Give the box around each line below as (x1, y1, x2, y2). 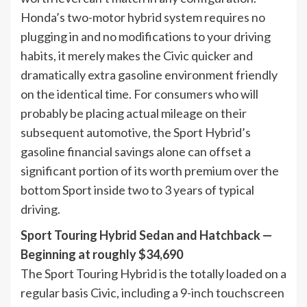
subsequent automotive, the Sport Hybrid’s (21, 124, 251, 140)
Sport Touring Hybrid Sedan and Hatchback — (21, 227, 272, 243)
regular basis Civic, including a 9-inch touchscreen (21, 284, 284, 300)
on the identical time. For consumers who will (21, 86, 258, 101)
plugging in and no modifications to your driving (21, 28, 271, 44)
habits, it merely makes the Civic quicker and (21, 47, 253, 63)
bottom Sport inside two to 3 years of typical (21, 182, 254, 197)
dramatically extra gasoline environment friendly (21, 66, 278, 82)
